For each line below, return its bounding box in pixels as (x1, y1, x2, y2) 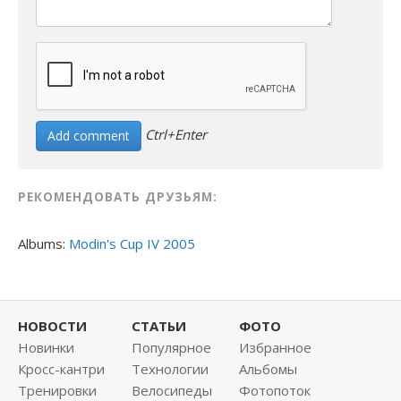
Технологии (132, 360, 209, 379)
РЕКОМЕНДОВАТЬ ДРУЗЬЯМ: (18, 189, 218, 206)
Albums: (18, 235, 69, 253)
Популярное (132, 338, 211, 357)
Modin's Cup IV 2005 (69, 235, 195, 253)
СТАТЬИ (132, 317, 186, 336)
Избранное (239, 338, 311, 357)
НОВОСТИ (18, 317, 87, 336)
